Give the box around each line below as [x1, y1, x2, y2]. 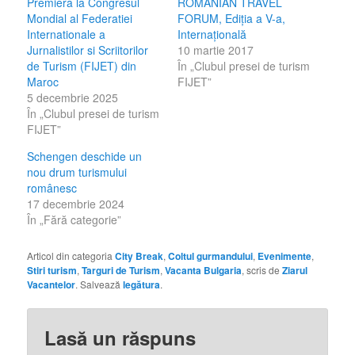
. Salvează [75, 277, 124, 291]
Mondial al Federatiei [27, 10, 133, 26]
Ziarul [282, 262, 308, 277]
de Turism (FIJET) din [27, 57, 137, 74]
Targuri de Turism [82, 262, 161, 277]
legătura [123, 277, 161, 292]
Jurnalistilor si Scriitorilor [27, 41, 149, 58]
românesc [27, 179, 78, 196]
